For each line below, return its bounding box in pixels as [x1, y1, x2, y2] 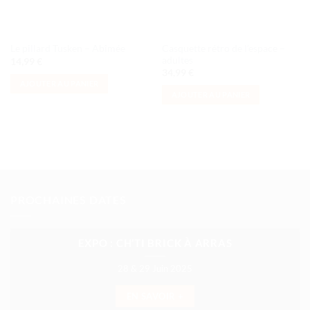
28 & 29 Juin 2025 [118, 262, 192, 274]
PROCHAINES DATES [10, 192, 127, 206]
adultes [161, 54, 193, 66]
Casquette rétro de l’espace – [161, 42, 285, 54]
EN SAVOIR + [126, 290, 184, 302]
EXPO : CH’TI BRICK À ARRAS [77, 237, 232, 250]
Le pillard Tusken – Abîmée [10, 43, 125, 55]
